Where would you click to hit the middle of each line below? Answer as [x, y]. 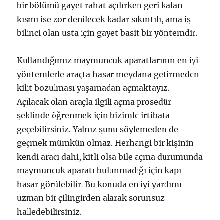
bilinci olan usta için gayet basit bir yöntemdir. [107, 33]
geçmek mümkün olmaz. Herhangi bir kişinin [105, 143]
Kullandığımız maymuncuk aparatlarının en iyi [108, 61]
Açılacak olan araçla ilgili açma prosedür [94, 102]
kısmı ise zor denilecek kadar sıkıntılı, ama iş [104, 19]
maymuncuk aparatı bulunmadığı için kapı [99, 171]
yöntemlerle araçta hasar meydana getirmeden [108, 74]
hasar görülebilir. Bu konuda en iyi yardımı [99, 184]
